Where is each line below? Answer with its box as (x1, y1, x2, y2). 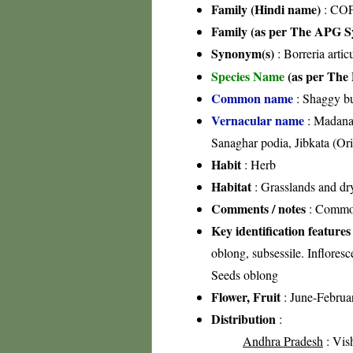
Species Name (211, 67, 288, 85)
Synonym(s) (211, 44, 274, 62)
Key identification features (211, 221, 351, 240)
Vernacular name (211, 111, 304, 129)
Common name (211, 89, 293, 107)
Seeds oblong (211, 266, 278, 283)
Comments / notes (211, 199, 306, 217)
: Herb (241, 156, 276, 173)
